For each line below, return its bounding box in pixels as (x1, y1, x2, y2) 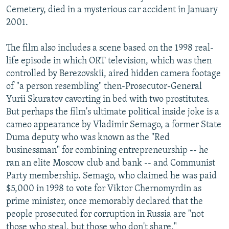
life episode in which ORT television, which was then (6, 56, 212, 66)
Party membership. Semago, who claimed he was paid (6, 171, 217, 181)
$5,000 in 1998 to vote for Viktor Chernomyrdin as (6, 184, 201, 194)
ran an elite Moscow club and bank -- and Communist (6, 158, 215, 168)
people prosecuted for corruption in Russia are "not (6, 209, 204, 219)
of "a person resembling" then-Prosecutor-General (6, 81, 202, 91)
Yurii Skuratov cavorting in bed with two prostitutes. (6, 94, 210, 104)
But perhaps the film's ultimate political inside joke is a (6, 107, 219, 117)
